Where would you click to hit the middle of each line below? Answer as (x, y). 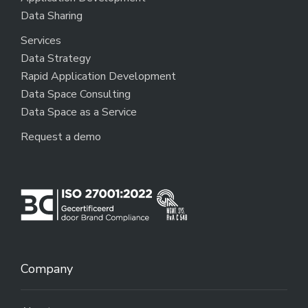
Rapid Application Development (98, 76)
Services (41, 40)
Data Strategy (56, 58)
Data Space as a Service (79, 112)
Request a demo (61, 136)
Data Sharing (52, 15)
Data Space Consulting (76, 94)
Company (47, 268)
